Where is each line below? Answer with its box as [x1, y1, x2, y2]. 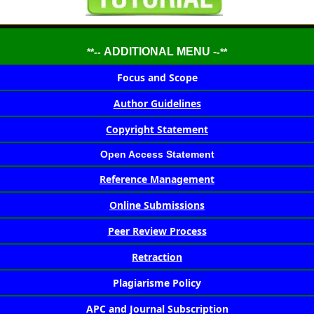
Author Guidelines [113, 97, 201, 111]
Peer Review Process [107, 224, 207, 238]
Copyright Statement [106, 123, 208, 137]
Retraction [132, 250, 182, 264]
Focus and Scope [116, 71, 198, 85]
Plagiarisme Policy [113, 276, 201, 290]
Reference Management [100, 172, 214, 186]
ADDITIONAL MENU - [104, 46, 217, 58]
